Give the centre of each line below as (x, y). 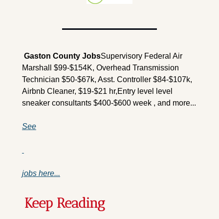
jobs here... (41, 174)
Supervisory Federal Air (142, 56)
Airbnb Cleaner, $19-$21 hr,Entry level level (97, 91)
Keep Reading (65, 203)
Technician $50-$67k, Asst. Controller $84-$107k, (107, 80)
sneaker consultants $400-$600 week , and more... (109, 103)
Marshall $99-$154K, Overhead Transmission (100, 68)
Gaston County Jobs (61, 56)
